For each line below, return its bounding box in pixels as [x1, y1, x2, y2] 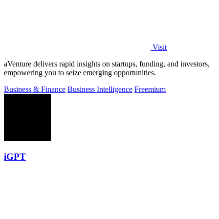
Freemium [134, 85, 166, 93]
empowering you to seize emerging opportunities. [4, 68, 156, 77]
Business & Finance [4, 85, 66, 93]
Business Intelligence [67, 85, 132, 93]
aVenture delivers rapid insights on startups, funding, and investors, [4, 59, 210, 68]
